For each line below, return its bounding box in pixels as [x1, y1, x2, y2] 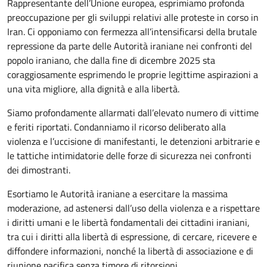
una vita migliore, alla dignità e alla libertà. [7, 82, 179, 96]
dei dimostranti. [7, 163, 70, 177]
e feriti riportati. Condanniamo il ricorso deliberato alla [7, 120, 226, 134]
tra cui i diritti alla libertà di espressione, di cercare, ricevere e [7, 229, 257, 244]
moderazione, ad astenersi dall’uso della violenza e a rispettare [7, 201, 260, 215]
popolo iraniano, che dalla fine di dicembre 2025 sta [7, 53, 215, 67]
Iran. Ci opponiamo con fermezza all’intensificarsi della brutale [7, 24, 257, 39]
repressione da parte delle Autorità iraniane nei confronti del [7, 39, 252, 53]
